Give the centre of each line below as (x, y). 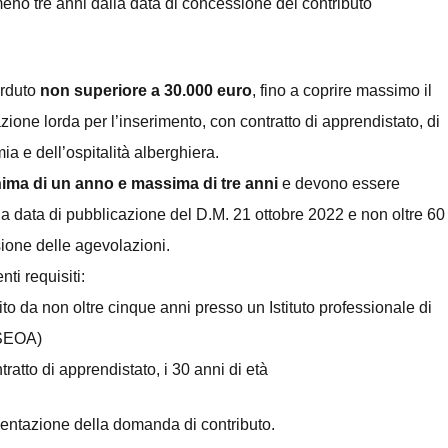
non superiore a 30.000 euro (146, 90)
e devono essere (339, 183)
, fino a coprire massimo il (342, 90)
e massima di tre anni (198, 183)
